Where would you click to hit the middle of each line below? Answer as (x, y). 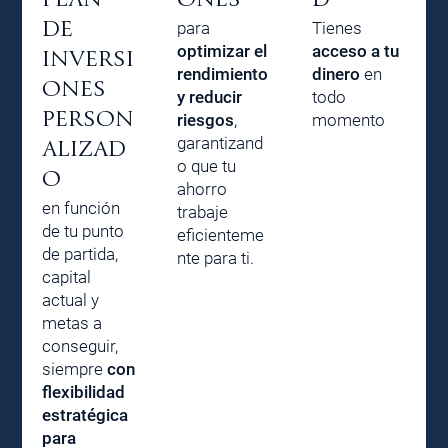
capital (67, 276)
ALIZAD (84, 149)
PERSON (88, 119)
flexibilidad (84, 391)
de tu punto (83, 230)
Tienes (336, 27)
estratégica (85, 414)
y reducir (210, 96)
